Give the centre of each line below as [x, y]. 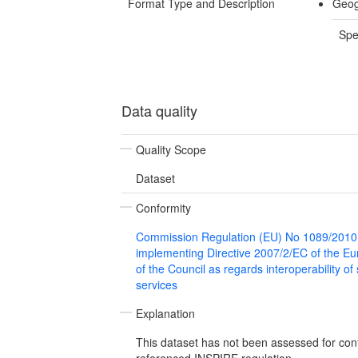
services [157, 284]
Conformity [163, 207]
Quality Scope [171, 149]
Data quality [159, 110]
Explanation [165, 313]
